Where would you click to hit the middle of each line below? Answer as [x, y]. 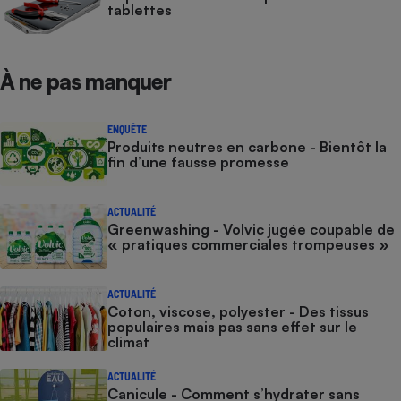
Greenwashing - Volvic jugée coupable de [251, 230]
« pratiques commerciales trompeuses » [248, 245]
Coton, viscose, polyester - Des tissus [238, 312]
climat [128, 342]
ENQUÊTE [127, 129]
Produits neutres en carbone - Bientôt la [247, 147]
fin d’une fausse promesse [198, 162]
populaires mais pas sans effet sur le [232, 327]
